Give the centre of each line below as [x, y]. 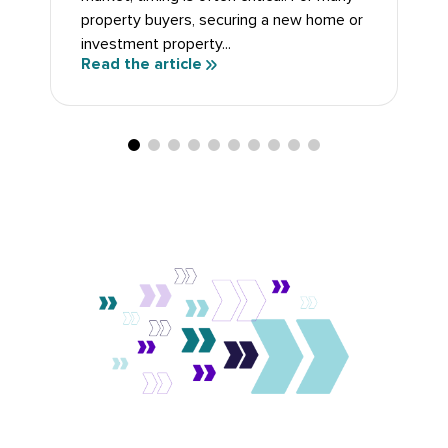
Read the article [141, 64]
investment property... [156, 44]
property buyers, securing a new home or [222, 20]
